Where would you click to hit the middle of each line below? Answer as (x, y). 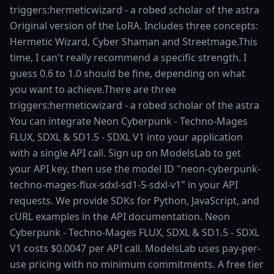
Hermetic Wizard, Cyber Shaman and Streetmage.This (134, 42)
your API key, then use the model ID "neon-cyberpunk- (135, 169)
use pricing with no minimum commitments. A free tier (137, 264)
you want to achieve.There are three (93, 89)
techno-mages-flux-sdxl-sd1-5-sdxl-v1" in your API (124, 185)
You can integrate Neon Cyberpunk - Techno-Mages (129, 121)
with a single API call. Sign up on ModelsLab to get (125, 153)
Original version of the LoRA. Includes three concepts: (134, 26)
